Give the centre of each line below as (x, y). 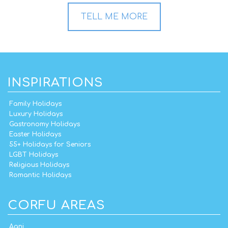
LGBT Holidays (34, 154)
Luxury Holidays (36, 114)
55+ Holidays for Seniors (50, 144)
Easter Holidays (35, 134)
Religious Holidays (39, 165)
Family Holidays (35, 104)
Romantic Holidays (40, 175)
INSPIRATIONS (55, 82)
